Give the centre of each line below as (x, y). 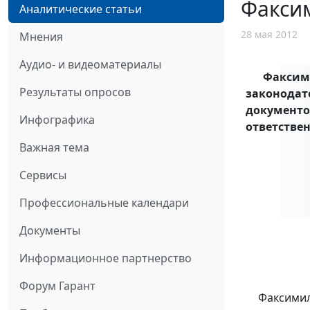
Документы (50, 230)
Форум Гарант (57, 285)
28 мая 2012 (269, 34)
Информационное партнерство (106, 258)
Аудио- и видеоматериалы (90, 64)
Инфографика (57, 119)
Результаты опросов (75, 92)
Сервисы (43, 175)
